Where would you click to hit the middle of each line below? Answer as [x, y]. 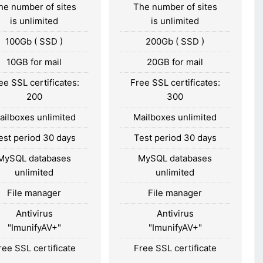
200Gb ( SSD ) [175, 41]
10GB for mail [34, 62]
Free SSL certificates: [175, 82]
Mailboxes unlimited [175, 117]
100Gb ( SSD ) [34, 41]
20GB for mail [175, 62]
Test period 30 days [175, 137]
